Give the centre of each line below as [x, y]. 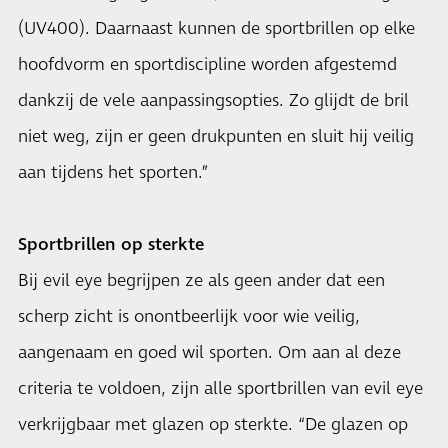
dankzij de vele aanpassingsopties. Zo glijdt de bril [213, 101]
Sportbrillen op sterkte [111, 245]
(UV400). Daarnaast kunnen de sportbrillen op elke [216, 29]
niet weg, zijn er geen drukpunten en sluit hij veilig [216, 137]
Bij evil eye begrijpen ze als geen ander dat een [201, 281]
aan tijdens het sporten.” [113, 173]
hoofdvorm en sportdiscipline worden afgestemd [207, 65]
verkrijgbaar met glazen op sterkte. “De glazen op [213, 425]
